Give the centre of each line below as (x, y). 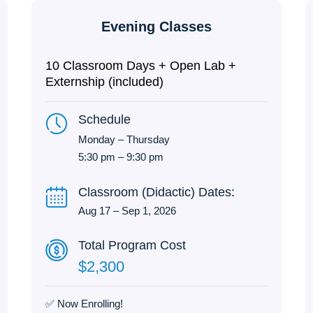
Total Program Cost (132, 245)
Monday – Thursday (124, 140)
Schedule (105, 120)
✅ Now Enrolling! (85, 303)
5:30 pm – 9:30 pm (121, 157)
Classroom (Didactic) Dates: (157, 192)
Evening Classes (156, 27)
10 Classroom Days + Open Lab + (141, 66)
